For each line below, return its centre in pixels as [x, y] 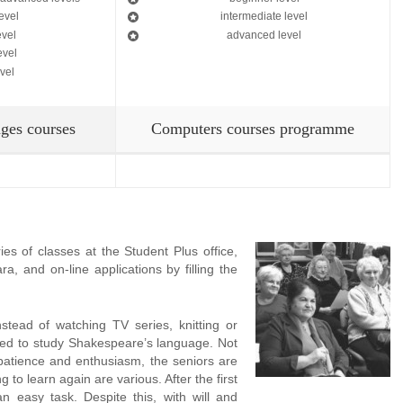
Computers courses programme [253, 128]
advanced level [264, 35]
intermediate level [264, 17]
